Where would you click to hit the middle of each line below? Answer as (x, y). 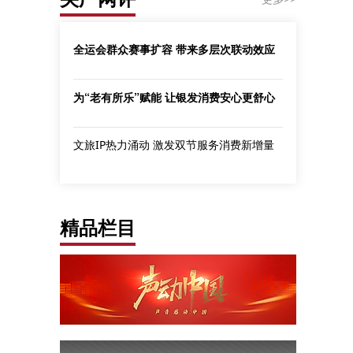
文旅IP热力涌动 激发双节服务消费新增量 (174, 145)
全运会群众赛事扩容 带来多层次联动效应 (174, 49)
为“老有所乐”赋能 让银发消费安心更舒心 (174, 97)
